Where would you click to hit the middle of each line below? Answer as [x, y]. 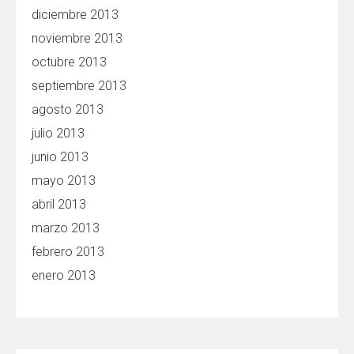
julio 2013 [58, 133]
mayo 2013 [64, 181]
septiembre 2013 [79, 86]
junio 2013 [60, 157]
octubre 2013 [69, 62]
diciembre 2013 [75, 15]
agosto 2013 [68, 109]
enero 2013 [64, 275]
